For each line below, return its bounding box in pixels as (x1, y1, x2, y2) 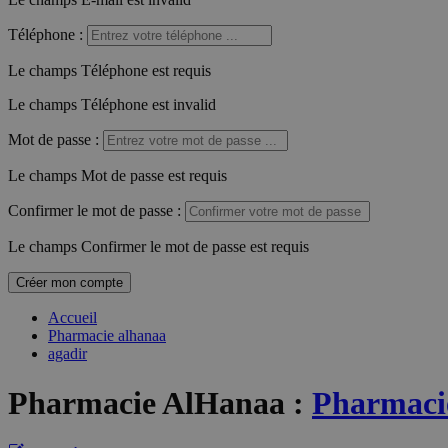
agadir (48, 345, 87, 363)
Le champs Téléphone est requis (8, 62, 211, 80)
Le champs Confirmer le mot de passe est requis (8, 238, 309, 256)
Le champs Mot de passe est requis (8, 167, 227, 185)
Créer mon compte (16, 275, 123, 291)
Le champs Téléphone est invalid (8, 96, 216, 114)
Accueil (48, 309, 97, 327)
